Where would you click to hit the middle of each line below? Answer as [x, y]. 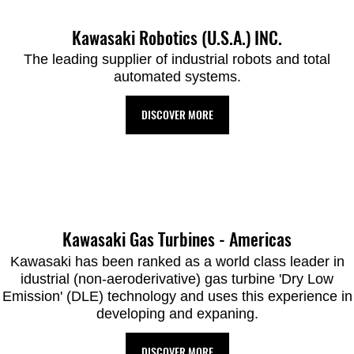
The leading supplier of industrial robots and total [177, 60]
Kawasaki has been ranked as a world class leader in [177, 261]
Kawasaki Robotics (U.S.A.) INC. [177, 38]
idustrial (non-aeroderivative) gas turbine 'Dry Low [177, 279]
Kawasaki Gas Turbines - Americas [177, 240]
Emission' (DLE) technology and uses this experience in [177, 296]
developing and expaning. [177, 313]
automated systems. [177, 77]
